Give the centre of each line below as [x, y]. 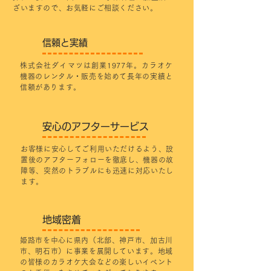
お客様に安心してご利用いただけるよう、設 [97, 149]
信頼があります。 [51, 87]
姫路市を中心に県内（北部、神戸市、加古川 [96, 240]
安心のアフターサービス [96, 126]
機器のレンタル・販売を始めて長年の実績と [96, 76]
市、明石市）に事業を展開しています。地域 [96, 251]
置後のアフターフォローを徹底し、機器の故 [97, 160]
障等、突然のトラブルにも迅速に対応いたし [97, 171]
